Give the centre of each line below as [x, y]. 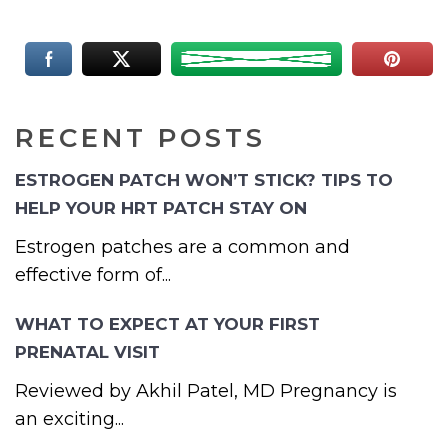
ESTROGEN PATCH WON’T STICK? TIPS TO [204, 180]
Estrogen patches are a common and [182, 247]
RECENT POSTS [140, 138]
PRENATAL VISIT [87, 352]
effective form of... [93, 275]
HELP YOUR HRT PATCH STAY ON [161, 208]
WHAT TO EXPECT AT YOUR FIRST [167, 324]
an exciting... [69, 419]
